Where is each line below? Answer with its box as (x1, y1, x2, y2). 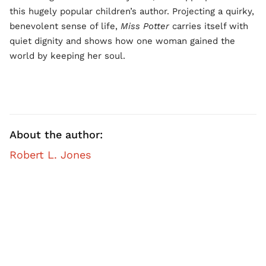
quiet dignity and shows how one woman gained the (9, 36, 235, 46)
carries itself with (169, 21, 248, 31)
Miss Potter (121, 21, 169, 31)
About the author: (9, 128, 103, 141)
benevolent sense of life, (9, 21, 121, 31)
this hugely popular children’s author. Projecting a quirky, (9, 6, 254, 17)
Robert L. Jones (9, 148, 91, 161)
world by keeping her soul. (9, 50, 125, 61)
